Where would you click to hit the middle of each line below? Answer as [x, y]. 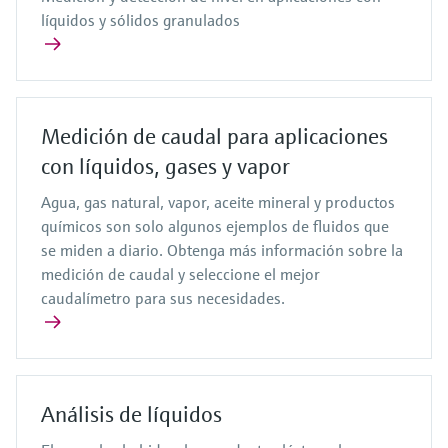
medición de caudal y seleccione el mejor [180, 274]
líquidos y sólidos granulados [140, 20]
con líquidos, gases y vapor [165, 167]
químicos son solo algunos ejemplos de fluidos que [215, 226]
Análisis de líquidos [131, 415]
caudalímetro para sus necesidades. [163, 298]
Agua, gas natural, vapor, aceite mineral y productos [218, 202]
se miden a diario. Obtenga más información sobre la [222, 250]
